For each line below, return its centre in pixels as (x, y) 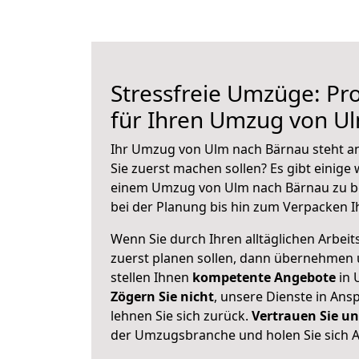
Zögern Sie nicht (162, 296)
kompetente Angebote (264, 277)
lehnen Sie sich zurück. (181, 316)
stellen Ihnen (151, 277)
